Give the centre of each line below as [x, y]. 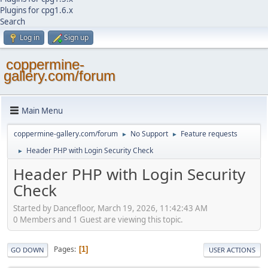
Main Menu [42, 110]
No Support [149, 134]
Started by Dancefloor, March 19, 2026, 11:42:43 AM [110, 208]
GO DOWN [28, 249]
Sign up [76, 37]
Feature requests [209, 134]
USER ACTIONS [232, 249]
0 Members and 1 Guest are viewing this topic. [98, 219]
